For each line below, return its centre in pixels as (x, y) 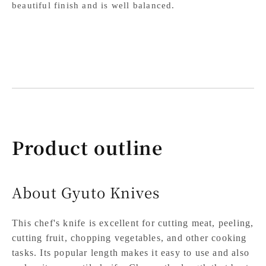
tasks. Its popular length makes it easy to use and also (131, 252)
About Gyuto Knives (86, 192)
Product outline (88, 147)
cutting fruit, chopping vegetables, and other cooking (129, 237)
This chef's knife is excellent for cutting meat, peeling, (133, 223)
